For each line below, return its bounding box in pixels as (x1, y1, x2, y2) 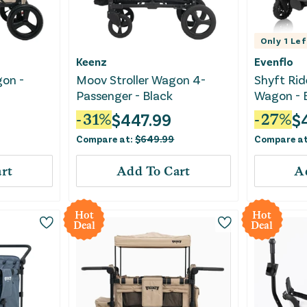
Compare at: (76, 133, 136, 145)
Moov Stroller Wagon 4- (76, 72, 206, 88)
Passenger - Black (76, 88, 173, 103)
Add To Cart (116, 164, 191, 179)
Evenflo (254, 55, 293, 69)
